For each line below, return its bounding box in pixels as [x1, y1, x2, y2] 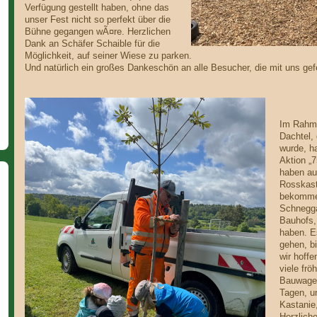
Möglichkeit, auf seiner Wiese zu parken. [24, 50, 192, 61]
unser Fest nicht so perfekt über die [24, 14, 171, 25]
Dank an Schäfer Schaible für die [24, 38, 160, 49]
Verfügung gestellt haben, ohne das [24, 2, 169, 13]
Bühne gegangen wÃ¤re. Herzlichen [24, 26, 171, 37]
